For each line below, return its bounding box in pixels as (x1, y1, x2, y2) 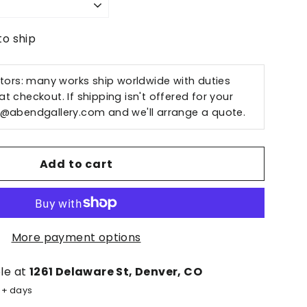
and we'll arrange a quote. (105, 106, 246, 120)
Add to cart (39, 156, 113, 172)
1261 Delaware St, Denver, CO (29, 264, 202, 280)
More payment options (11, 230, 141, 246)
